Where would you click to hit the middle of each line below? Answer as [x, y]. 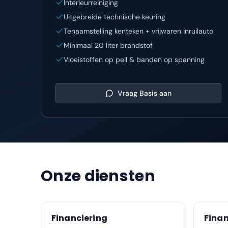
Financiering [79, 218]
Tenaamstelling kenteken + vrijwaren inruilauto [138, 31]
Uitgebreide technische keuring [115, 17]
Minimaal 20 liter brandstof [108, 45]
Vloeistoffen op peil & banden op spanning [134, 60]
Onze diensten [98, 176]
